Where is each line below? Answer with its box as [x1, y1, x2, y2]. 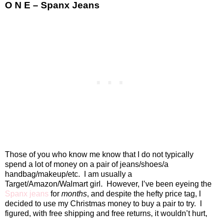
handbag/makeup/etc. [5, 170, 80, 179]
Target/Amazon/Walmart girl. [5, 180, 103, 189]
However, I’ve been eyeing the [107, 180, 212, 189]
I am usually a [84, 170, 132, 179]
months [61, 190, 87, 198]
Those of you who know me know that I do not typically [5, 150, 193, 159]
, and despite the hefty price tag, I [87, 190, 201, 198]
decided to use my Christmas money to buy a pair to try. [5, 199, 196, 208]
